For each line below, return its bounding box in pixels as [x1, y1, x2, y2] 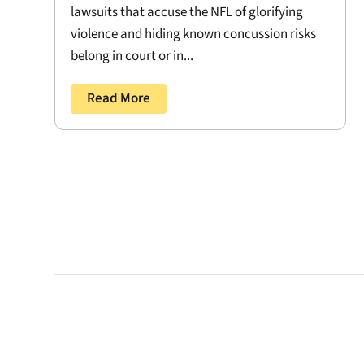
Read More [87, 89, 151, 109]
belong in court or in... [71, 46, 194, 67]
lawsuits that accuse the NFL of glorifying [71, 2, 304, 23]
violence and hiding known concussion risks [71, 24, 317, 45]
